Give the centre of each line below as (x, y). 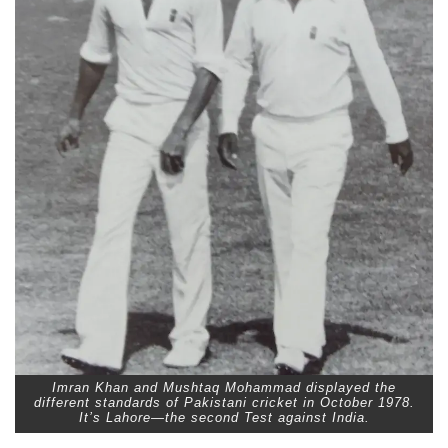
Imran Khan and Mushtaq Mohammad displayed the (224, 388)
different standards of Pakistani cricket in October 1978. (224, 403)
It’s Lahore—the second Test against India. (224, 418)
